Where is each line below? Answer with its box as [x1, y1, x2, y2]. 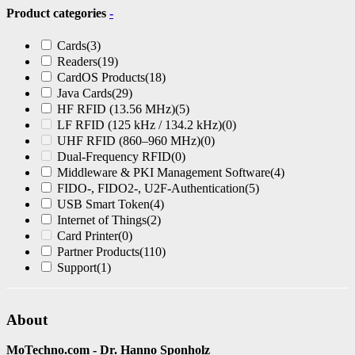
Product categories [6, 6, 109, 20]
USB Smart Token [57, 197, 150, 211]
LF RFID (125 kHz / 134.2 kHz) [57, 117, 222, 132]
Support [57, 260, 97, 274]
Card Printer [57, 228, 118, 242]
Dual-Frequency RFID [57, 149, 171, 163]
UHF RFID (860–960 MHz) [57, 133, 200, 147]
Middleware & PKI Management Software [57, 165, 270, 179]
